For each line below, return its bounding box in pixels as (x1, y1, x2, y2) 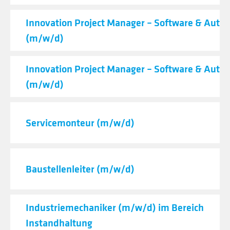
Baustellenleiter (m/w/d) (26, 162, 135, 176)
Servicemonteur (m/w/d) (26, 116, 135, 129)
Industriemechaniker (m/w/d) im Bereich (26, 200, 204, 214)
